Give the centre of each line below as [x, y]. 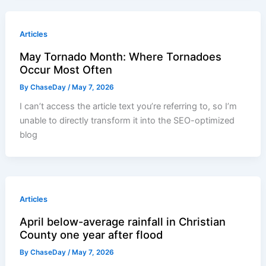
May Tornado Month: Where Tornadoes [121, 56]
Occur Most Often [66, 69]
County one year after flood [91, 234]
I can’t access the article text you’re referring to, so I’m [129, 107]
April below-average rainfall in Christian [123, 221]
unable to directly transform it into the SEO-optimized [127, 121]
